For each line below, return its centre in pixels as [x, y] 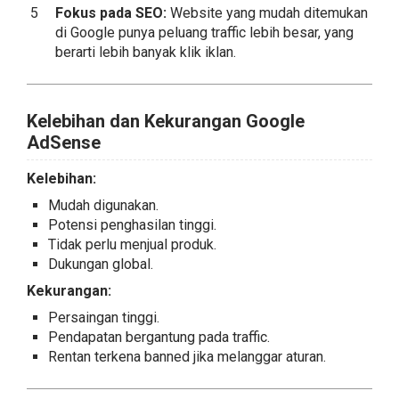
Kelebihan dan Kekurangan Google [166, 121]
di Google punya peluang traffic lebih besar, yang [204, 33]
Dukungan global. [101, 264]
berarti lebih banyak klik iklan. [146, 52]
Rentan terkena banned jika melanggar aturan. [187, 357]
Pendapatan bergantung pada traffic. [159, 337]
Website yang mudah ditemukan [267, 13]
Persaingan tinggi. [104, 318]
